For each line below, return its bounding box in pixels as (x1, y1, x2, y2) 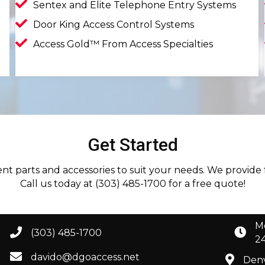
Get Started (87, 134, 178, 155)
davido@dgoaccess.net (31, 251, 140, 263)
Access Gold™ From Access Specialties (33, 38, 214, 50)
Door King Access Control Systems (33, 19, 195, 30)
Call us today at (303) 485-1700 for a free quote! (20, 178, 245, 189)
